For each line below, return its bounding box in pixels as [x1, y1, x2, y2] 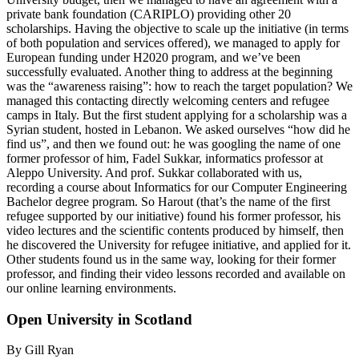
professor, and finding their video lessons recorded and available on [6, 266, 345, 280]
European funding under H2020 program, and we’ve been [6, 50, 301, 64]
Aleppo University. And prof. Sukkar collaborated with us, [6, 165, 302, 179]
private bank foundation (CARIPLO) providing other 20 [6, 6, 291, 21]
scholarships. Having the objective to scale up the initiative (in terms [6, 21, 349, 35]
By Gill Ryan [6, 343, 74, 357]
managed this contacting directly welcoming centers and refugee [6, 93, 329, 107]
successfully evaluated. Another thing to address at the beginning [6, 64, 333, 79]
